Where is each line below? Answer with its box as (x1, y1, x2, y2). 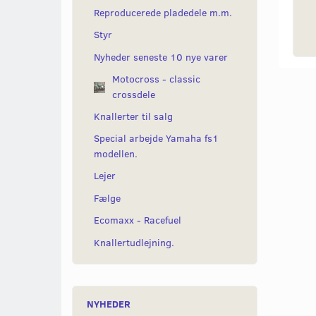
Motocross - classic (112, 72, 200, 86)
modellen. (94, 147, 138, 161)
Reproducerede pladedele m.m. (94, 6, 232, 20)
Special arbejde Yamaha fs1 (94, 131, 219, 145)
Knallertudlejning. (94, 235, 174, 249)
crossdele (112, 87, 155, 102)
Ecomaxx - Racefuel (94, 213, 181, 227)
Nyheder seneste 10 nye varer (94, 50, 228, 64)
